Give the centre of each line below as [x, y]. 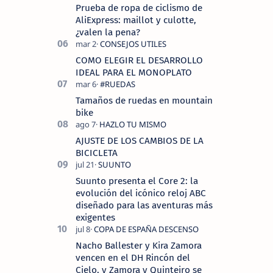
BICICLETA [97, 153]
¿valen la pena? [108, 32]
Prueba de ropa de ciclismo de [139, 8]
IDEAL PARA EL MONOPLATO [134, 72]
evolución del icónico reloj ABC [141, 193]
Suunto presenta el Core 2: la [137, 181]
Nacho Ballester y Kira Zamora [139, 245]
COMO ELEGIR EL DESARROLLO [139, 60]
